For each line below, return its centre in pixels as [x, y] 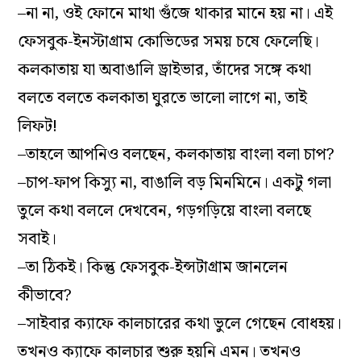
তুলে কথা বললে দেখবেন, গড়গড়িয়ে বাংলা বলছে [165, 212]
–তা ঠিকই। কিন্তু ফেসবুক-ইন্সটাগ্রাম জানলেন [153, 268]
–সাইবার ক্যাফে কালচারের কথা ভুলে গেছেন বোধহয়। [180, 324]
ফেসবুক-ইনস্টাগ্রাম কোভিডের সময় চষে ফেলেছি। [169, 42]
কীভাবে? [45, 296]
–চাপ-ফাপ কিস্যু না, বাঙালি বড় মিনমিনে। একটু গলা [175, 183]
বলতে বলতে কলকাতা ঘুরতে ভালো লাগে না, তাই [163, 99]
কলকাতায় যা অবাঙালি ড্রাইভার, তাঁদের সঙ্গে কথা [165, 71]
